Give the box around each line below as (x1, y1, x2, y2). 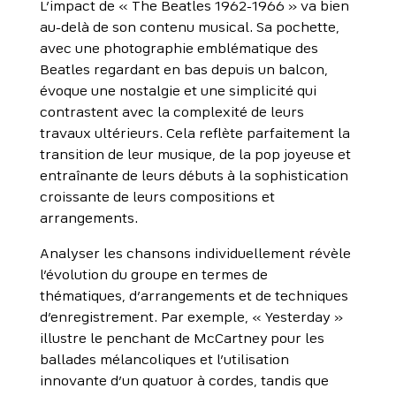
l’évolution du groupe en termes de (39, 269, 268, 284)
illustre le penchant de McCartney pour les (39, 332, 324, 347)
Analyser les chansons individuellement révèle (39, 247, 351, 263)
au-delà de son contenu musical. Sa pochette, (39, 21, 339, 36)
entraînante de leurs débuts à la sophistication (39, 170, 348, 185)
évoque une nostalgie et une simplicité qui (39, 85, 316, 100)
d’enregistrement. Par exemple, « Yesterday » (39, 311, 343, 326)
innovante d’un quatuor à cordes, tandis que (39, 375, 329, 390)
